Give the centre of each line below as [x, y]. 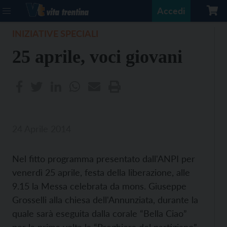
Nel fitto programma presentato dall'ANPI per [104, 159]
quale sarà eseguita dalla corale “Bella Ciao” [100, 213]
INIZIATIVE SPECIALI [55, 33]
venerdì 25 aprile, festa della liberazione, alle [101, 172]
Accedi [171, 11]
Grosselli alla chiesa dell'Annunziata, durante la [105, 200]
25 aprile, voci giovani [97, 57]
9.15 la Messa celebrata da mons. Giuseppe [99, 186]
